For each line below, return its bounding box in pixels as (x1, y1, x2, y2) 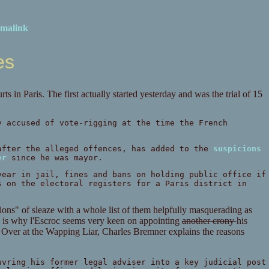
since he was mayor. (6, 153, 103, 163)
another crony (181, 216, 237, 226)
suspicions (213, 144, 261, 154)
